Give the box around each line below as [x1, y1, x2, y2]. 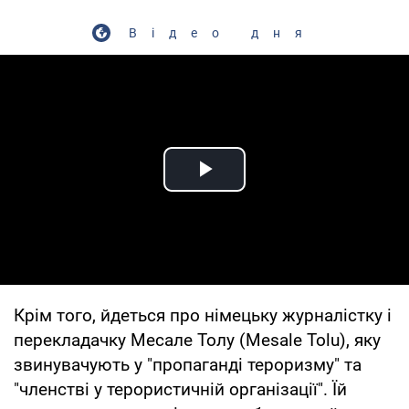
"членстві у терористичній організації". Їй [14, 378, 347, 400]
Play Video [204, 174, 336, 205]
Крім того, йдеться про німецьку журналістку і [14, 304, 392, 326]
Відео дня [129, 25, 317, 40]
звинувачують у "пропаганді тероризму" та [14, 353, 362, 375]
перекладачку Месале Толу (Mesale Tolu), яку [14, 329, 381, 351]
